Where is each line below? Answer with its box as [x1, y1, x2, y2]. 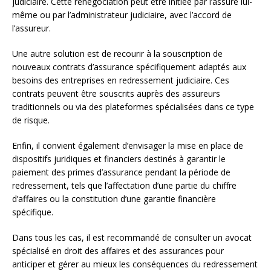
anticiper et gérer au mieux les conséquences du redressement [12, 258, 258, 270]
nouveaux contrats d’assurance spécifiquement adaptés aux [12, 60, 246, 73]
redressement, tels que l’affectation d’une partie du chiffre [12, 179, 237, 191]
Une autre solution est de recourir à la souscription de [12, 47, 223, 59]
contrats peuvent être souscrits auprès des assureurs [12, 87, 220, 99]
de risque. [12, 114, 50, 126]
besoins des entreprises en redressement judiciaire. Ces [12, 74, 229, 86]
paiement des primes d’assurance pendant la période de [12, 166, 230, 178]
